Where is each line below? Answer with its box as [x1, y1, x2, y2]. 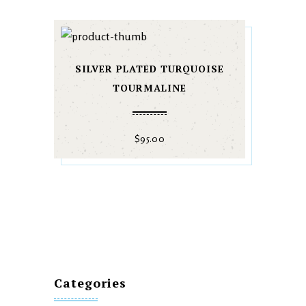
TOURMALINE [113, 81, 186, 94]
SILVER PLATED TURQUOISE [75, 62, 224, 75]
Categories [54, 275, 126, 291]
